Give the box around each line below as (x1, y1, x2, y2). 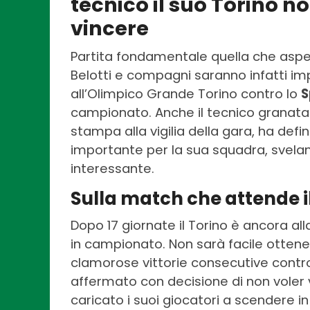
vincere (71, 15, 149, 43)
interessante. (71, 160, 154, 178)
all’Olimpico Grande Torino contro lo (71, 85, 301, 103)
